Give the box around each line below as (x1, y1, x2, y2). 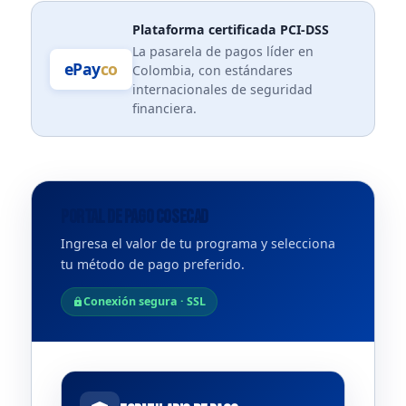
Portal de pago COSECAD (61, 206, 208, 228)
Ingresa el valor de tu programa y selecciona (61, 235, 335, 252)
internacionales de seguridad (131, 81, 313, 98)
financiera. (131, 100, 197, 117)
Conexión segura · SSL (83, 294, 206, 309)
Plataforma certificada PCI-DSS (131, 21, 329, 38)
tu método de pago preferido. (61, 256, 245, 273)
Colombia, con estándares (131, 62, 293, 79)
